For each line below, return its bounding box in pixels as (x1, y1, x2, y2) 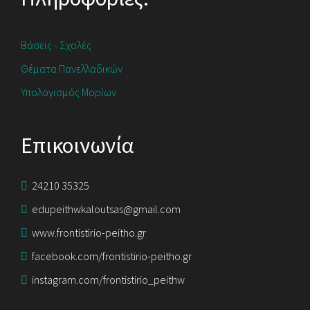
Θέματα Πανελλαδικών (21, 62, 122, 75)
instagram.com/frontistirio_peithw (32, 273, 185, 286)
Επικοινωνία (21, 131, 134, 159)
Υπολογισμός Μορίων (21, 85, 116, 99)
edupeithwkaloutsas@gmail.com (32, 202, 181, 216)
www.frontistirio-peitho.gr (32, 226, 146, 239)
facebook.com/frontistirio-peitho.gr (32, 249, 192, 263)
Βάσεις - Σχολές (21, 38, 91, 52)
